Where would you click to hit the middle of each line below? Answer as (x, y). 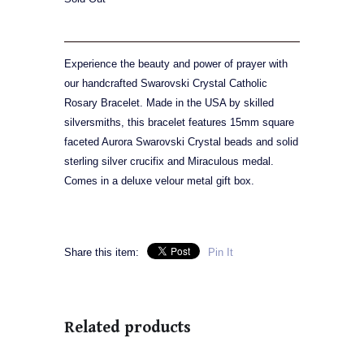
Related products (128, 328)
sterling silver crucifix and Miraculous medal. (169, 162)
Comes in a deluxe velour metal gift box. (159, 181)
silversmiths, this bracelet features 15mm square (179, 123)
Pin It (221, 253)
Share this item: (102, 253)
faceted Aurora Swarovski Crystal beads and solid (181, 142)
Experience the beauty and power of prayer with (176, 64)
